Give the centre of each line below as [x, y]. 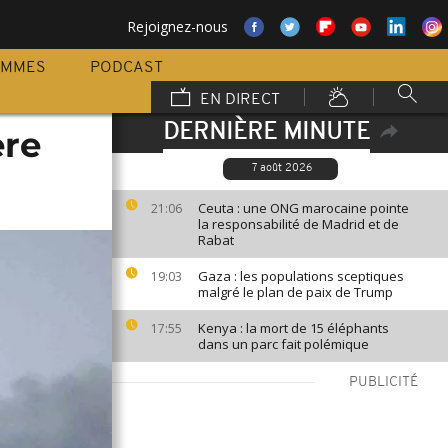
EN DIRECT [238, 100]
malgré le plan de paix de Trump [295, 292]
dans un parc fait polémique [283, 344]
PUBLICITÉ [383, 382]
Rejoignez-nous [177, 26]
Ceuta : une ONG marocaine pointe [303, 208]
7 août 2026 [281, 168]
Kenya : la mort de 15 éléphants [293, 328]
